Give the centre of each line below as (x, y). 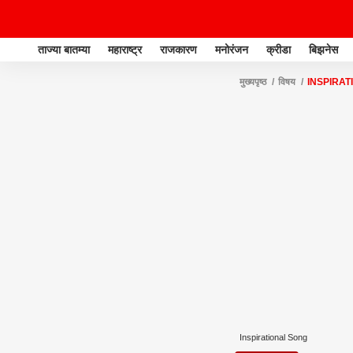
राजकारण (178, 49)
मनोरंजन (232, 49)
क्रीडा (279, 49)
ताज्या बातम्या (64, 49)
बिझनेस (323, 49)
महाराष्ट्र (125, 49)
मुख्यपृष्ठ (253, 82)
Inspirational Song (273, 337)
